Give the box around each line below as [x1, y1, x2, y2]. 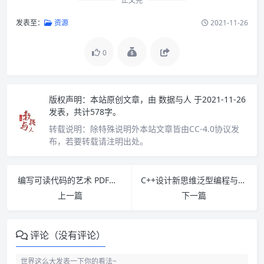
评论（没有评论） [30, 228, 105, 242]
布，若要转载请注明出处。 [49, 135, 148, 147]
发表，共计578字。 [49, 105, 121, 117]
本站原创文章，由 [90, 93, 156, 105]
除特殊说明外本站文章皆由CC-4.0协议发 [90, 123, 239, 134]
